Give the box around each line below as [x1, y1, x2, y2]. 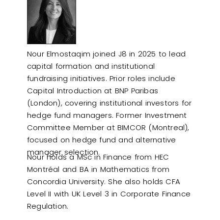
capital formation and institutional [27, 60, 155, 71]
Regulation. [27, 200, 69, 211]
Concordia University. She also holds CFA [27, 176, 180, 187]
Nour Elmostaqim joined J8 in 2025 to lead [27, 48, 186, 59]
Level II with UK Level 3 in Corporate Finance [27, 188, 191, 199]
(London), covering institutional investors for [27, 97, 192, 108]
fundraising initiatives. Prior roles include [27, 73, 175, 83]
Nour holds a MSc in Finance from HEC [27, 151, 169, 162]
